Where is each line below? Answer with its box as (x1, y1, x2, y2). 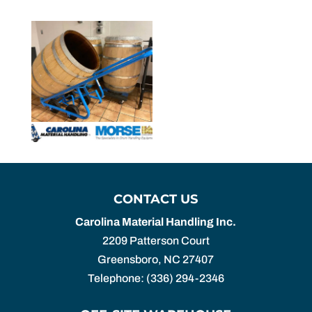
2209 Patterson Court (102, 235, 210, 247)
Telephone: (87, 272, 146, 284)
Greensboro (97, 253, 159, 265)
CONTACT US (114, 192, 198, 207)
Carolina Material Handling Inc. (75, 216, 237, 228)
